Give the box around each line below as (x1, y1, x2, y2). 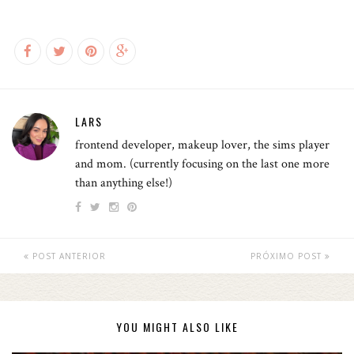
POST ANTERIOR (29, 250, 106, 262)
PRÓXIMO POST (250, 250, 325, 262)
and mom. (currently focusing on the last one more (75, 156, 330, 173)
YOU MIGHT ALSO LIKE (115, 318, 239, 336)
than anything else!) (75, 175, 172, 192)
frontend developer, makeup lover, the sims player (75, 137, 330, 154)
